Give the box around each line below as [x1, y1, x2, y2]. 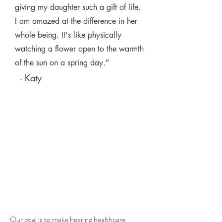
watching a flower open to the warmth [15, 44, 144, 54]
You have [20, 163, 99, 178]
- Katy [20, 72, 42, 84]
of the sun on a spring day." [15, 57, 109, 68]
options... [20, 178, 108, 193]
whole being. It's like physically [15, 30, 121, 40]
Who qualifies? [20, 150, 88, 163]
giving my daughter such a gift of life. [15, 2, 141, 12]
